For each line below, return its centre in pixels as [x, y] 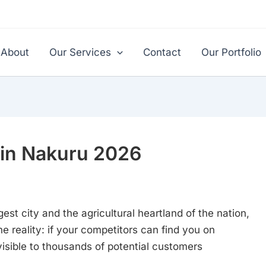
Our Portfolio [231, 52]
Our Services [80, 52]
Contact [162, 52]
